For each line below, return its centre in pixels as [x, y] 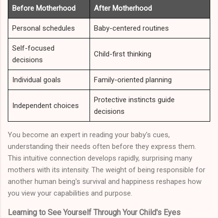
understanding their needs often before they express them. [102, 147]
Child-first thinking [123, 54]
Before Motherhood [44, 9]
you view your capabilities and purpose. [70, 193]
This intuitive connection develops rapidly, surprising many [100, 158]
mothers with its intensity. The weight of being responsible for [107, 170]
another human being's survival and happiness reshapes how [105, 182]
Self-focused [33, 48]
